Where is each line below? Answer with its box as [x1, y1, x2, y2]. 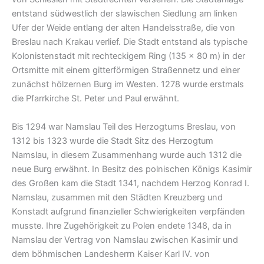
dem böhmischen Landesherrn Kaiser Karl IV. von [12, 248, 210, 259]
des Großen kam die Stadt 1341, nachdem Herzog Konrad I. [12, 177, 249, 189]
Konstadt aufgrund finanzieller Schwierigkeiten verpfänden [12, 206, 245, 217]
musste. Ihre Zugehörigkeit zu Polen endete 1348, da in [12, 220, 232, 231]
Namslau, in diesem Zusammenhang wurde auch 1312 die [12, 149, 242, 160]
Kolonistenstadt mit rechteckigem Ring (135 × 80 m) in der [12, 51, 245, 62]
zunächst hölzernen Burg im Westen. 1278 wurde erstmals [12, 79, 244, 90]
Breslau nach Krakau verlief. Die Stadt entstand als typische [12, 37, 247, 48]
